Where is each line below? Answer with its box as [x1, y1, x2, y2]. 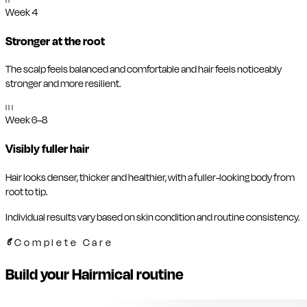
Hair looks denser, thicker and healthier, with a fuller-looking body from [5, 170, 295, 185]
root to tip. [5, 184, 48, 199]
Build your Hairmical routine [5, 263, 184, 286]
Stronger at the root [5, 32, 105, 50]
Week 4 [5, 5, 38, 21]
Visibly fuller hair [5, 140, 89, 158]
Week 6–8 [5, 113, 47, 128]
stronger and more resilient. [5, 77, 121, 92]
